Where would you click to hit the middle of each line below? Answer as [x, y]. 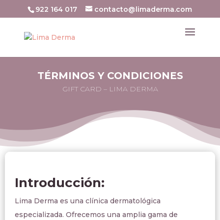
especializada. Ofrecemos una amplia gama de [96, 215]
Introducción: [60, 183]
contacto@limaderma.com [143, 9]
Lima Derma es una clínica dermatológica [88, 201]
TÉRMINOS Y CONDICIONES [110, 76]
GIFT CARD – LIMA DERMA [110, 89]
